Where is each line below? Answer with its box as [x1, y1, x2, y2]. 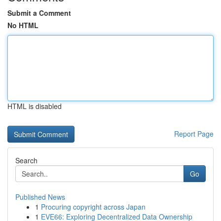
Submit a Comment [7, 8, 71, 18]
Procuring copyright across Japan [41, 202, 146, 212]
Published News [15, 192, 65, 202]
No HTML [7, 20, 38, 30]
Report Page [174, 129, 214, 139]
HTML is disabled [7, 101, 62, 111]
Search [15, 155, 37, 165]
